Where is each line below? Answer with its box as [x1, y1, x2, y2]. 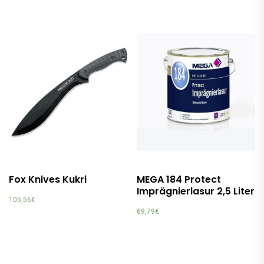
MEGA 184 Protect [137, 173, 222, 187]
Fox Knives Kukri [9, 173, 87, 187]
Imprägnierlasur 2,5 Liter [137, 184, 255, 199]
